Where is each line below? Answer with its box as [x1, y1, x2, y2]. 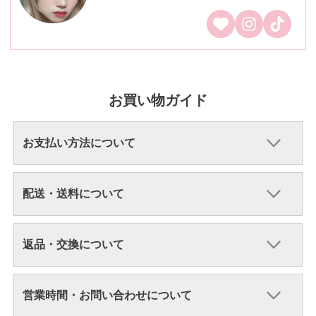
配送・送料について [22, 188, 124, 200]
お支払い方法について [22, 137, 135, 150]
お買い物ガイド [109, 92, 207, 109]
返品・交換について [22, 238, 124, 251]
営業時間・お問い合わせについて [22, 289, 192, 302]
